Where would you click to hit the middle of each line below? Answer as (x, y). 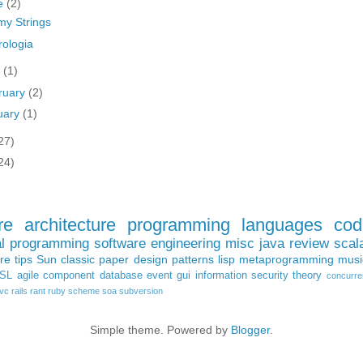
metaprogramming (286, 259)
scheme (84, 290)
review (309, 243)
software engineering (157, 243)
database (121, 275)
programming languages (225, 224)
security (270, 275)
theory (307, 275)
